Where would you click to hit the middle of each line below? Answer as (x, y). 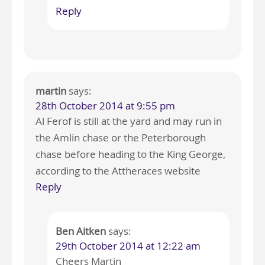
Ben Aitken (80, 231)
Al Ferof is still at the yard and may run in (129, 121)
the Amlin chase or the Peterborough (121, 138)
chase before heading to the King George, (130, 154)
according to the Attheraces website (118, 171)
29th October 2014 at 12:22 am (128, 246)
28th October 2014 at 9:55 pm (105, 106)
